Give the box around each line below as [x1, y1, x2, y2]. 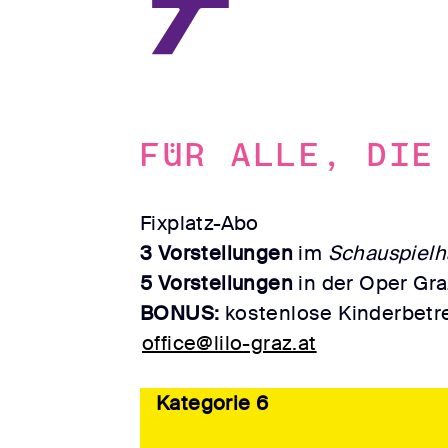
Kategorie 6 [156, 390, 269, 417]
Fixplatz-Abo [140, 210, 259, 237]
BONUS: [140, 300, 220, 327]
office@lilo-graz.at [142, 330, 317, 357]
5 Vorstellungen [140, 270, 293, 297]
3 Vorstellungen [140, 240, 293, 267]
